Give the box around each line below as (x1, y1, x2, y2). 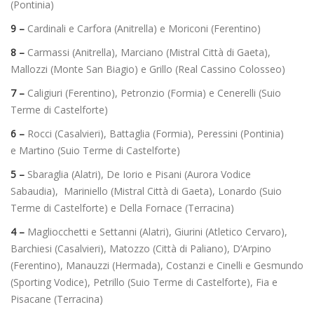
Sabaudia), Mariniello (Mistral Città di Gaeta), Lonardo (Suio (11, 184, 282, 198)
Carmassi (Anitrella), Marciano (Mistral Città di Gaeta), (27, 45, 271, 59)
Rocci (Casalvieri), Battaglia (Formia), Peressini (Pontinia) (27, 126, 284, 140)
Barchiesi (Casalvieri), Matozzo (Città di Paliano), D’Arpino (11, 241, 271, 255)
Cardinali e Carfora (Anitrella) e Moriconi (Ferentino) (25, 21, 261, 35)
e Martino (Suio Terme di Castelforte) (11, 143, 180, 157)
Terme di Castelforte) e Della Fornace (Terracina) (11, 200, 234, 214)
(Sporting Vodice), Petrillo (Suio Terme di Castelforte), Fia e (11, 275, 278, 289)
